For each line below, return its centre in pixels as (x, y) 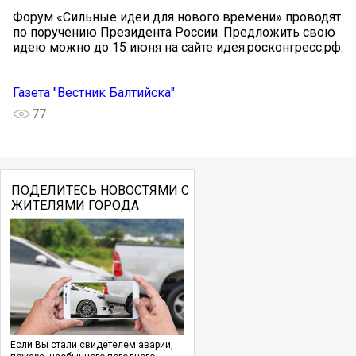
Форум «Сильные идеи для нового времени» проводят (177, 17)
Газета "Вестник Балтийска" (94, 92)
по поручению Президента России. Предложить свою (174, 32)
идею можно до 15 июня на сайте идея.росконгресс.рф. (178, 47)
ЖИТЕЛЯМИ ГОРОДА (75, 205)
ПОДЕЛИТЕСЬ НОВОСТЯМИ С (100, 190)
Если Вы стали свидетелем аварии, (92, 344)
